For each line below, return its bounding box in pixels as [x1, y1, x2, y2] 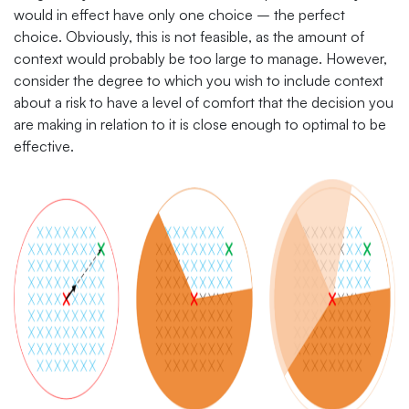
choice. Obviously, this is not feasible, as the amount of [14, 26, 364, 46]
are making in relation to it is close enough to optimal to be [14, 114, 386, 133]
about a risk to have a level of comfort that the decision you [14, 92, 393, 111]
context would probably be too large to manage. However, [14, 48, 387, 68]
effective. [14, 136, 74, 155]
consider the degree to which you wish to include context [14, 70, 383, 89]
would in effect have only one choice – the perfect [14, 5, 345, 24]
